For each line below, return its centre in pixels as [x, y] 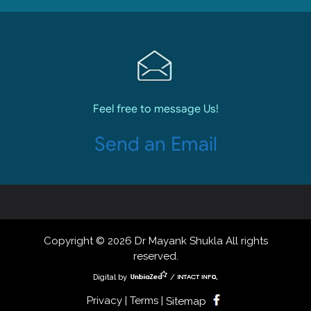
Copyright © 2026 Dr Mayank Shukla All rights [155, 241]
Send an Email [155, 144]
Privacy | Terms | [126, 300]
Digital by [111, 277]
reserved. [155, 256]
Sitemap [186, 301]
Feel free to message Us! [155, 109]
